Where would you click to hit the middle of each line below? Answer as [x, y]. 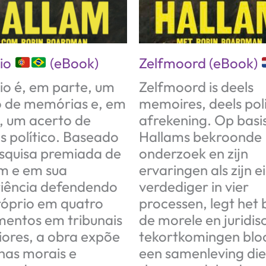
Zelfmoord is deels [196, 86]
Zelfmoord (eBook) [200, 63]
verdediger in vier [194, 186]
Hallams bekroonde [200, 136]
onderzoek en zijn [194, 153]
